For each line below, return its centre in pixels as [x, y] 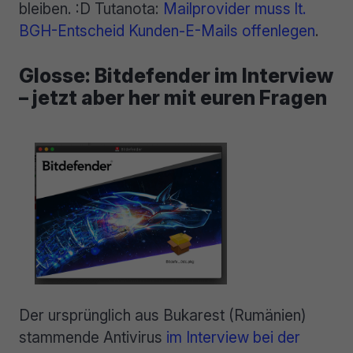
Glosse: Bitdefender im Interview [176, 75]
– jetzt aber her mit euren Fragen [173, 97]
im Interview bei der [233, 337]
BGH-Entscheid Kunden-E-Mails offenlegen [167, 31]
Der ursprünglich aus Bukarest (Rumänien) [163, 315]
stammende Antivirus [93, 337]
